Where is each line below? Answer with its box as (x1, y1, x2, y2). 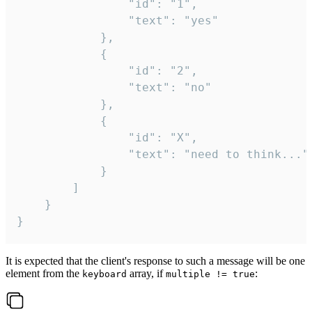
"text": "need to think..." (17, 148, 128, 162)
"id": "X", (17, 131, 128, 145)
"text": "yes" (17, 14, 128, 28)
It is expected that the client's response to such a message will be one (6, 255, 305, 267)
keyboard (82, 269, 127, 280)
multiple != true (166, 269, 255, 280)
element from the (6, 267, 82, 280)
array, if (127, 267, 166, 280)
